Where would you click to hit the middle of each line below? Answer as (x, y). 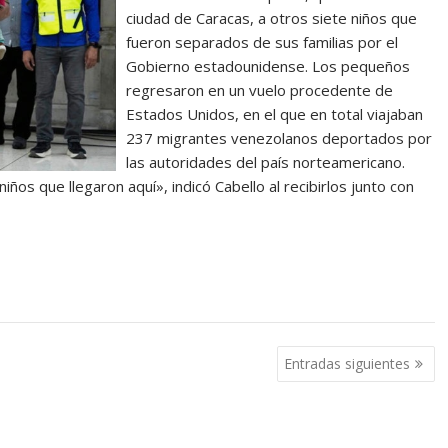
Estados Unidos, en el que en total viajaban (275, 114)
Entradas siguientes (346, 363)
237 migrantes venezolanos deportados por (279, 138)
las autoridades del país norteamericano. (266, 162)
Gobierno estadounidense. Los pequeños (268, 66)
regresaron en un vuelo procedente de (260, 90)
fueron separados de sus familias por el (262, 42)
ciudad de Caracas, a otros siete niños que (272, 18)
